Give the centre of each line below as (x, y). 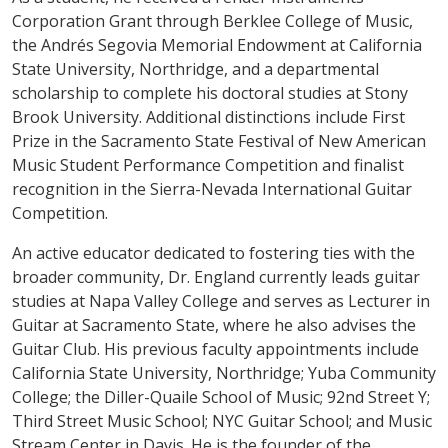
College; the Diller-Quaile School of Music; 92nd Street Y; (221, 396)
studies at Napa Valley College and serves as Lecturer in (221, 300)
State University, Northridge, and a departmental (195, 68)
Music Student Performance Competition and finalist (208, 164)
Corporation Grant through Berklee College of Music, (212, 20)
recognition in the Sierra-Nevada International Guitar (212, 188)
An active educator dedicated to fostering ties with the (213, 252)
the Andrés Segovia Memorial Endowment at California (217, 44)
